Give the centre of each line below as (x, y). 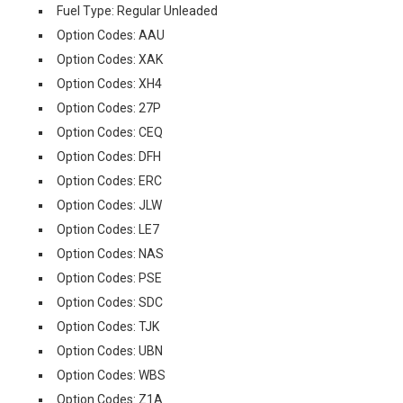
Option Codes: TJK (108, 327)
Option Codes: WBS (111, 375)
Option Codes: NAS (110, 254)
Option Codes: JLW (109, 205)
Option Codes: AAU (111, 35)
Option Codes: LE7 (108, 229)
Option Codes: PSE (109, 278)
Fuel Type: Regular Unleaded (137, 11)
